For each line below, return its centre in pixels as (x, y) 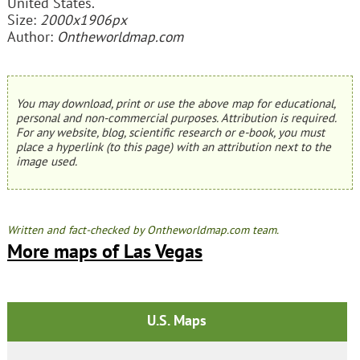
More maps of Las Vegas (104, 252)
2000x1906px (83, 19)
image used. (46, 162)
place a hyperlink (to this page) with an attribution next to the (173, 147)
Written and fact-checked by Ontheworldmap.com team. (143, 230)
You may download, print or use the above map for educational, (175, 104)
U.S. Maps (177, 321)
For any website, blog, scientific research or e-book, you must (170, 133)
